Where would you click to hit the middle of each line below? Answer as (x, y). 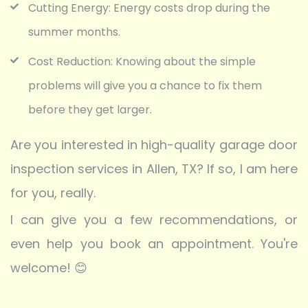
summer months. (74, 32)
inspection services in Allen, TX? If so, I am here (154, 168)
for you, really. (53, 192)
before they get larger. (90, 109)
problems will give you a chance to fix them (145, 85)
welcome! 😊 (49, 267)
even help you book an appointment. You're (154, 243)
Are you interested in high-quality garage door (154, 144)
